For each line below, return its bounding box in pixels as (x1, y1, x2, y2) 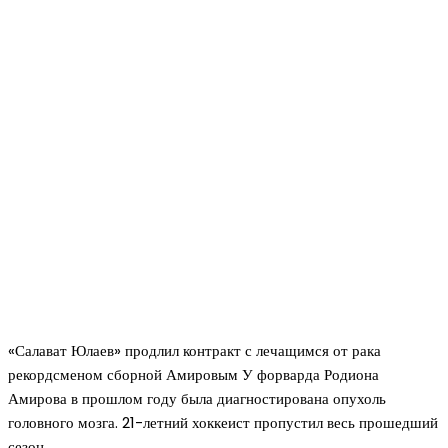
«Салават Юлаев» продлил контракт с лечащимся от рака (8, 340, 381, 362)
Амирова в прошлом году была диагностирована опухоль (8, 388, 386, 410)
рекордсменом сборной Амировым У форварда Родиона (8, 364, 379, 386)
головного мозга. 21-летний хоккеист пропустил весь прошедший (8, 412, 438, 434)
